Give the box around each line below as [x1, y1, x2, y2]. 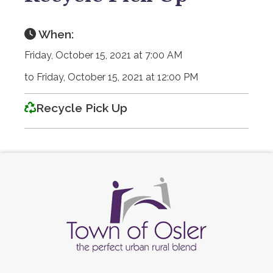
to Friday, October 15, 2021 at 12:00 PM [24, 71, 198, 83]
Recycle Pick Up [36, 101, 127, 115]
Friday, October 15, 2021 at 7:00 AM [24, 49, 182, 61]
